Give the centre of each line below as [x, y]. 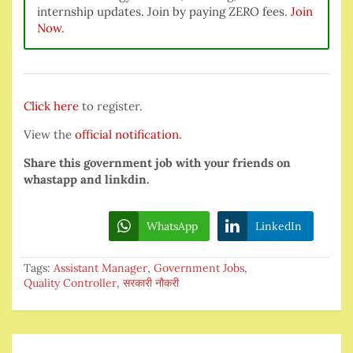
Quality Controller [70, 282]
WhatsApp [172, 226]
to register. [111, 106]
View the [49, 134]
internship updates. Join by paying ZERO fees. [164, 11]
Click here [51, 106]
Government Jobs [199, 268]
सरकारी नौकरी [151, 282]
